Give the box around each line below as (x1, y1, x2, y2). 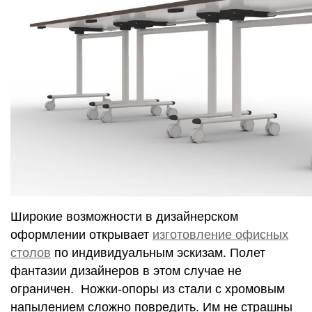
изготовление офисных (153, 228, 288, 242)
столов (10, 246, 51, 260)
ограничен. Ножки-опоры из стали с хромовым (10, 282, 285, 296)
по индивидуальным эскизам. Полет (51, 246, 265, 260)
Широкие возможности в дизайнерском (10, 210, 238, 224)
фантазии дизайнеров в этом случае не (10, 264, 242, 278)
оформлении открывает (10, 228, 153, 242)
